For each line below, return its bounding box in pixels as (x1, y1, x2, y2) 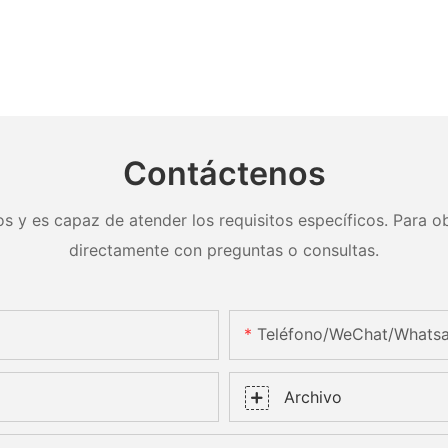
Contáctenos (122, 154, 326, 194)
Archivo (284, 387, 342, 407)
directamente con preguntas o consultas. (69, 239, 379, 260)
